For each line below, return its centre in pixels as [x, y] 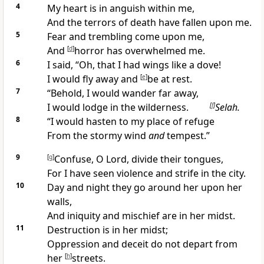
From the [68, 136]
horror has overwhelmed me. [139, 51]
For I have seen [82, 174]
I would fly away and [93, 79]
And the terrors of [88, 23]
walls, [59, 202]
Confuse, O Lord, [93, 159]
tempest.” [187, 136]
